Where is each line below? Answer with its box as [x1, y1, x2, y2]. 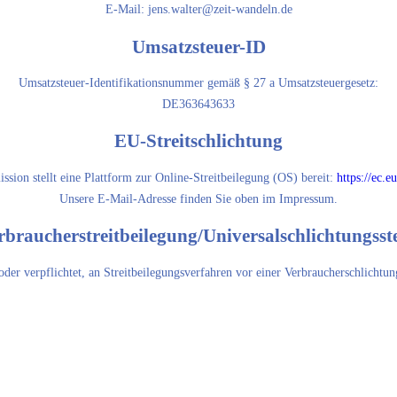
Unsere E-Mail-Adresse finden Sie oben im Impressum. [59, 191, 338, 206]
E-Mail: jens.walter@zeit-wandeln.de [105, 3, 292, 17]
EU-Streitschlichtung [114, 130, 283, 152]
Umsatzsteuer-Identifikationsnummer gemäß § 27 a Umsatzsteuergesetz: [19, 75, 378, 90]
